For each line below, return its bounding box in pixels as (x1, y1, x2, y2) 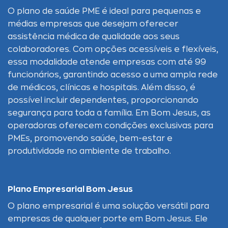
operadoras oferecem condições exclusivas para (8, 121, 213, 130)
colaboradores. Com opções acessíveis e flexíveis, (8, 45, 218, 53)
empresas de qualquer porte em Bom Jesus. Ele (8, 215, 208, 223)
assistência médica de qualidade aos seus (8, 32, 180, 41)
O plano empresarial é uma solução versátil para (8, 202, 209, 211)
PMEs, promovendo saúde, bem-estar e (8, 134, 173, 142)
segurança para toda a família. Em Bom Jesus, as (8, 108, 211, 117)
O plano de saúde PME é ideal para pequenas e (8, 7, 201, 15)
